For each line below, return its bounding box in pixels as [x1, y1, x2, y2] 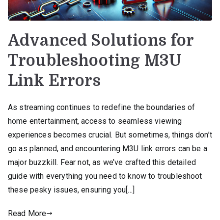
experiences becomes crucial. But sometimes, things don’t [8, 130, 212, 139]
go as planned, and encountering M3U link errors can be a [8, 143, 207, 153]
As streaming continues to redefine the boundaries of [8, 102, 195, 112]
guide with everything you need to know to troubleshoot [8, 171, 202, 181]
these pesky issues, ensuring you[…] [8, 185, 135, 194]
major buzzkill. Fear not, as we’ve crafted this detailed [8, 157, 196, 167]
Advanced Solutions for [8, 31, 194, 50]
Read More [8, 208, 47, 218]
